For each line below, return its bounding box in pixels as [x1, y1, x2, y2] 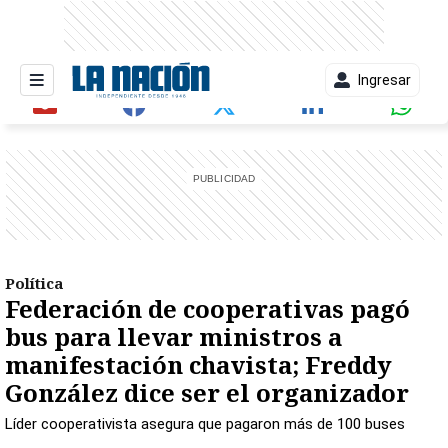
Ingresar [358, 72, 411, 88]
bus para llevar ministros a [5, 320, 342, 353]
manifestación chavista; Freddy [5, 348, 392, 381]
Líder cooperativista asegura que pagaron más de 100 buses [5, 415, 405, 433]
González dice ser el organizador [5, 376, 409, 409]
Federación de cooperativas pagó [5, 292, 410, 325]
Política [5, 273, 63, 293]
